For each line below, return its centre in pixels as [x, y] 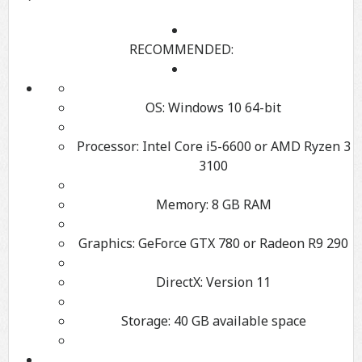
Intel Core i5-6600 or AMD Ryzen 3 [244, 147]
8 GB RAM [240, 205]
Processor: [107, 147]
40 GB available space [238, 321]
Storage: [145, 321]
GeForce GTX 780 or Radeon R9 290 [242, 244]
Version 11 [237, 282]
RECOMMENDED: [181, 50]
